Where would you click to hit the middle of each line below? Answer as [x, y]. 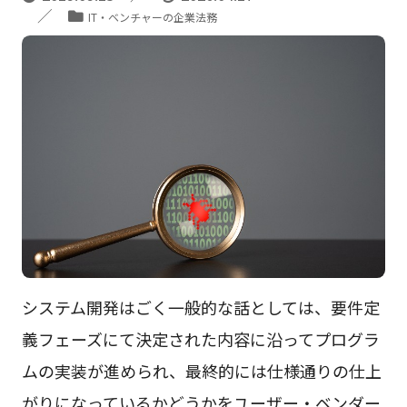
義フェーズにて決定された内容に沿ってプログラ [200, 338]
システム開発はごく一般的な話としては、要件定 [200, 307]
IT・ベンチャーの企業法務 [152, 17]
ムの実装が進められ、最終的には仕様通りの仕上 [201, 370]
